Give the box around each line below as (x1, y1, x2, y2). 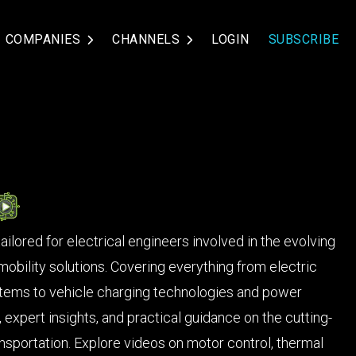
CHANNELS (112, 32, 184, 48)
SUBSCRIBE (268, 32, 339, 48)
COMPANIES (5, 32, 84, 48)
